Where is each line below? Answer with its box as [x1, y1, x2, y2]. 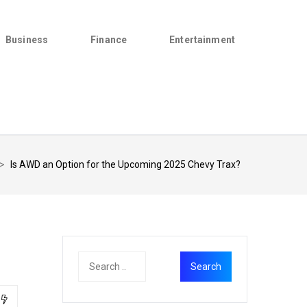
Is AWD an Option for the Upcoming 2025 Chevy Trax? [10, 159, 241, 170]
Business [5, 34, 49, 45]
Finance [90, 34, 127, 45]
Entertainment [169, 34, 235, 45]
